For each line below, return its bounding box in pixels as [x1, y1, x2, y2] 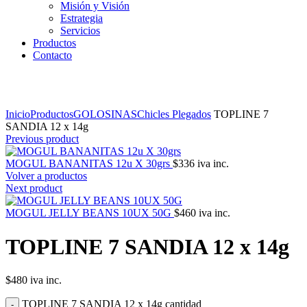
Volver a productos [5, 170, 87, 182]
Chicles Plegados [137, 108, 211, 121]
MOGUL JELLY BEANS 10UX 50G [5, 207, 174, 219]
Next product [5, 182, 62, 195]
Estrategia [60, 12, 103, 25]
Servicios [60, 25, 100, 37]
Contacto [33, 49, 72, 62]
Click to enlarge [5, 96, 74, 108]
